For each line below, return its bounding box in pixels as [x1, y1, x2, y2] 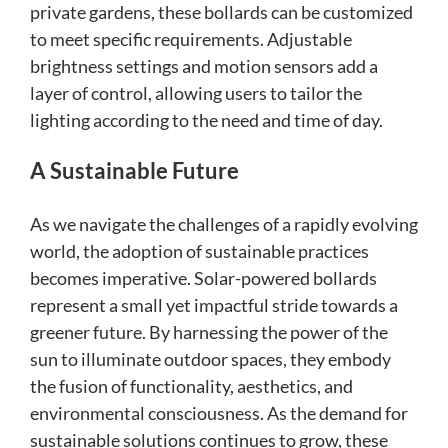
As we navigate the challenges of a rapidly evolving [30, 213, 418, 236]
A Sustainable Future [30, 157, 239, 185]
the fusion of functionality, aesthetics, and [30, 375, 353, 398]
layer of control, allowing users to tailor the [30, 82, 362, 105]
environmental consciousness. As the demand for [30, 402, 408, 425]
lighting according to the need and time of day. [30, 109, 383, 132]
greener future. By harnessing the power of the [30, 321, 388, 344]
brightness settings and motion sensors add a [30, 55, 378, 78]
